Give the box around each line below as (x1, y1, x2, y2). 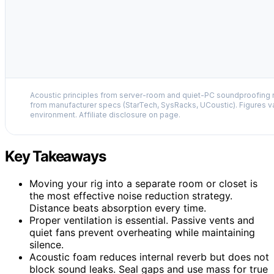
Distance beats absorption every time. (29, 201, 206, 214)
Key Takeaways (5, 147, 106, 165)
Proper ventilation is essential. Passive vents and (29, 213, 254, 226)
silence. (29, 238, 64, 251)
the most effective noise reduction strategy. (29, 189, 232, 202)
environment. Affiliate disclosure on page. (30, 109, 180, 119)
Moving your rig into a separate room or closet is (29, 177, 257, 190)
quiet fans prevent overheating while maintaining (29, 226, 255, 239)
